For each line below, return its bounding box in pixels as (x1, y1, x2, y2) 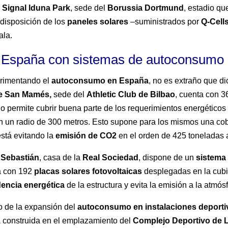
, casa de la (39, 153, 83, 162)
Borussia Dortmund (107, 4, 184, 13)
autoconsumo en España (51, 76, 149, 85)
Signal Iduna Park (2, 4, 71, 13)
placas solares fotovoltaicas (34, 167, 142, 176)
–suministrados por (128, 17, 202, 26)
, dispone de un (138, 153, 196, 162)
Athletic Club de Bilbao (87, 90, 176, 99)
